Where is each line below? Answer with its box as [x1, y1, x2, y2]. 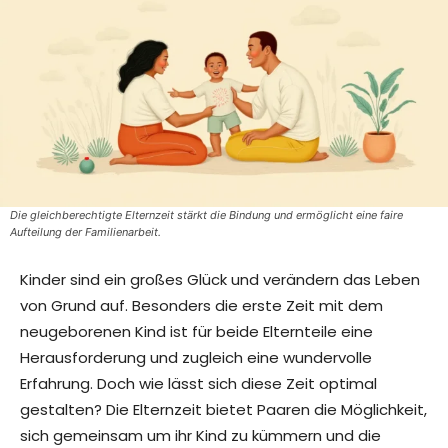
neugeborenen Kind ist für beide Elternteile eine [20, 321, 373, 343]
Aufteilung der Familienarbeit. [10, 225, 161, 240]
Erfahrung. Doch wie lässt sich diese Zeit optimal [20, 373, 377, 395]
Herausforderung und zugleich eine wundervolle [20, 347, 372, 369]
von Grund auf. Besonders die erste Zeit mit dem [20, 295, 383, 317]
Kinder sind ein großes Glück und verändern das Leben [20, 269, 420, 291]
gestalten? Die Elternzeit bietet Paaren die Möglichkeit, [20, 399, 427, 421]
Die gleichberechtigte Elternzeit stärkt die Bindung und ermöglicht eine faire [10, 208, 403, 223]
